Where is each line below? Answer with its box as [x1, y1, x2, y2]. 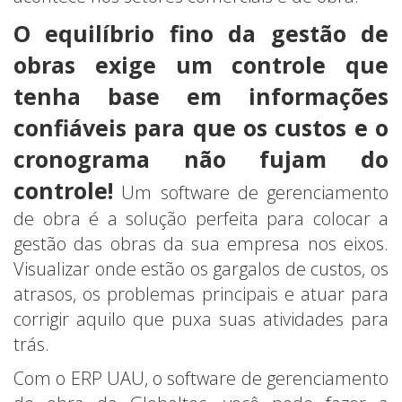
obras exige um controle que [13, 48, 389, 80]
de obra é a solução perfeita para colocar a [13, 205, 389, 231]
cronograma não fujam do [13, 143, 389, 174]
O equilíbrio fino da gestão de [13, 17, 389, 48]
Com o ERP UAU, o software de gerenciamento [13, 365, 389, 390]
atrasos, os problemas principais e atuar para [13, 281, 389, 306]
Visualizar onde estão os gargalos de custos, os [13, 256, 389, 281]
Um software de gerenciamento [113, 179, 389, 205]
